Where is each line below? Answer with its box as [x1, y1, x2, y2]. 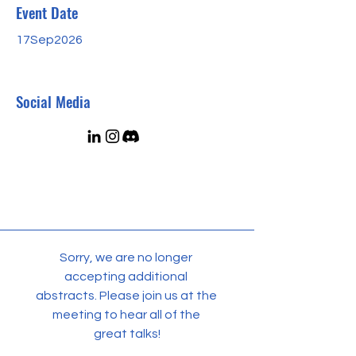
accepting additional [64, 270, 190, 283]
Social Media [16, 90, 91, 112]
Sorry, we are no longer [60, 251, 195, 264]
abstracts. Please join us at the [35, 289, 219, 302]
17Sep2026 [16, 33, 83, 46]
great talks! [94, 327, 161, 340]
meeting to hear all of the [52, 308, 203, 321]
